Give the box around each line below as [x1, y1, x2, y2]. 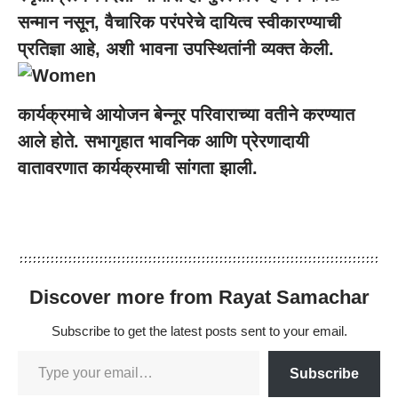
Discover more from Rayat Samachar [28, 285, 370, 308]
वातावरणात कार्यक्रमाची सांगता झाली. [18, 157, 258, 178]
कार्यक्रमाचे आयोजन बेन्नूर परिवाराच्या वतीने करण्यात [18, 104, 354, 124]
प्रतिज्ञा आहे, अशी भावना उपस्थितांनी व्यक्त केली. [18, 39, 334, 59]
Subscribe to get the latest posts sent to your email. [51, 322, 347, 338]
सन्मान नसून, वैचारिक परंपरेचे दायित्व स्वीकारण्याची [18, 12, 341, 32]
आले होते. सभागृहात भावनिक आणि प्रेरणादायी [18, 131, 309, 151]
